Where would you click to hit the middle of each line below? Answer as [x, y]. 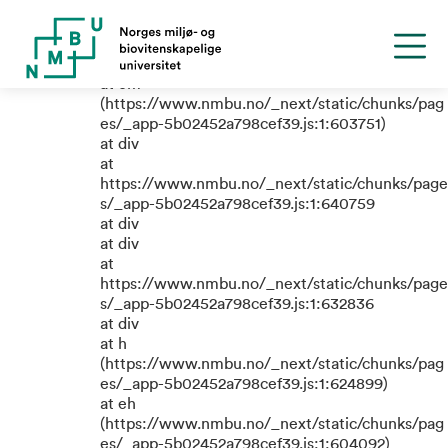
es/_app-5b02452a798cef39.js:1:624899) [244, 384]
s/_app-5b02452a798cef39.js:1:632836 [237, 304]
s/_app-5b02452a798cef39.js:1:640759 [237, 204]
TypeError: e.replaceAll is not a [255, 33]
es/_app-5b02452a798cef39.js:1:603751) [243, 124]
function [143, 60]
